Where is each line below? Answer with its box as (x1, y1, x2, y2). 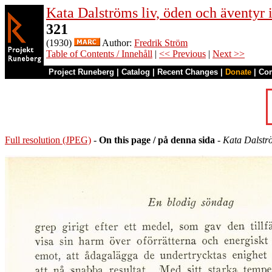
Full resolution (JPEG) (5, 135, 91, 145)
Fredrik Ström (134, 38, 188, 48)
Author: (100, 38, 134, 48)
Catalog (121, 67, 150, 76)
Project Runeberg (49, 67, 114, 76)
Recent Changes (157, 67, 218, 76)
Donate (225, 67, 251, 76)
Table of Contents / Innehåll (46, 49, 152, 59)
